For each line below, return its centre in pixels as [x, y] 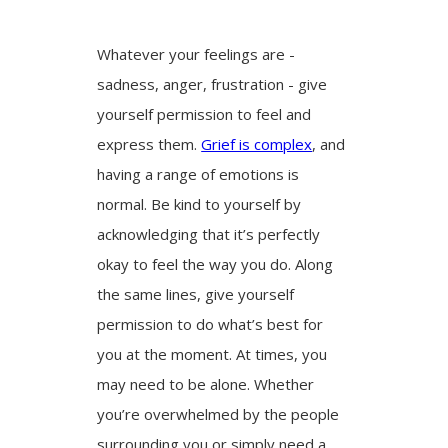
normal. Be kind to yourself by [199, 203]
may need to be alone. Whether [206, 383]
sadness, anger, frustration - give [212, 83]
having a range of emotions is [198, 173]
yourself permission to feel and [204, 113]
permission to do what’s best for [210, 323]
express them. [149, 143]
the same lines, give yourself [196, 293]
